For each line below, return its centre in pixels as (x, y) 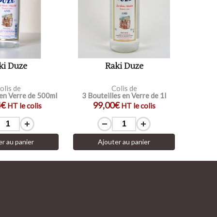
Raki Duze (124, 66)
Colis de (124, 88)
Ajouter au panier (124, 141)
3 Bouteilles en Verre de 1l (124, 95)
